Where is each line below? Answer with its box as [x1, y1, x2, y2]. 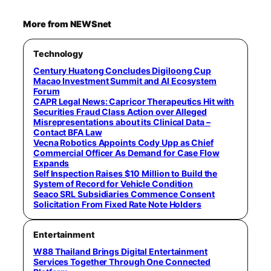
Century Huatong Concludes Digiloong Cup [33, 65, 212, 76]
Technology [33, 48, 83, 59]
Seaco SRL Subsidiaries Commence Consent [33, 189, 215, 199]
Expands [33, 158, 70, 168]
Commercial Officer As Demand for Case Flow [33, 148, 220, 158]
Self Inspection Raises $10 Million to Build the [33, 168, 218, 178]
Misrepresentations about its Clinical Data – [33, 117, 211, 127]
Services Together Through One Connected [33, 256, 211, 267]
